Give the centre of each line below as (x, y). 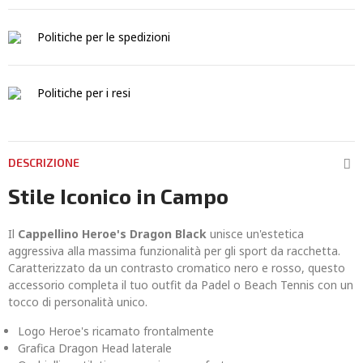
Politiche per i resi (84, 93)
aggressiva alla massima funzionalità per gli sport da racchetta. (174, 251)
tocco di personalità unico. (78, 302)
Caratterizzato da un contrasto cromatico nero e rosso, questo (177, 268)
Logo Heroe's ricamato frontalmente (116, 331)
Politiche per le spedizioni (104, 37)
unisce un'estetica (255, 234)
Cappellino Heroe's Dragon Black (112, 234)
